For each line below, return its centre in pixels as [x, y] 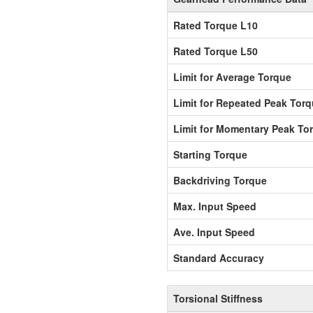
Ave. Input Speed [214, 232]
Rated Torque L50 [216, 51]
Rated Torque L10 [216, 25]
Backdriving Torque [220, 180]
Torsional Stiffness [218, 298]
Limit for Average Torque [232, 77]
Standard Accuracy [219, 258]
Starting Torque [210, 154]
